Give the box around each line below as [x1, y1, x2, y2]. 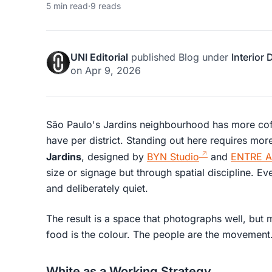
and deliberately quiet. [46, 182, 148, 195]
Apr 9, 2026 [85, 64, 141, 76]
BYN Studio [147, 151, 199, 163]
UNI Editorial [70, 51, 128, 63]
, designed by [81, 151, 147, 163]
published [128, 51, 178, 63]
